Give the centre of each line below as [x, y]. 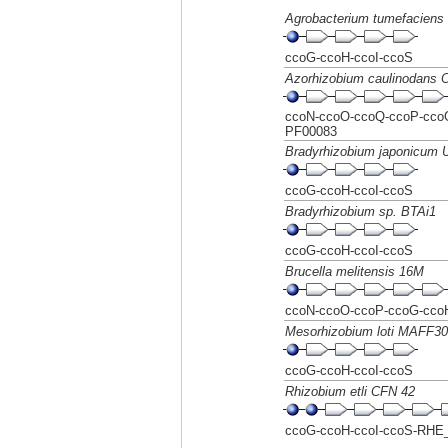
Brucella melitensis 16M [354, 271]
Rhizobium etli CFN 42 [350, 391]
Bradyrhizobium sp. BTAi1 [360, 211]
